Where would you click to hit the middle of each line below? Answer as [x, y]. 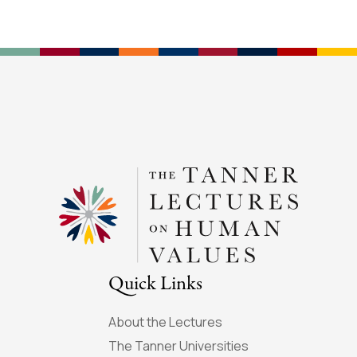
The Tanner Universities [178, 345]
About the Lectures [165, 322]
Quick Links [155, 284]
